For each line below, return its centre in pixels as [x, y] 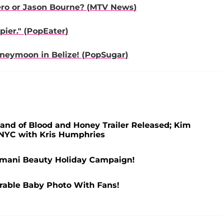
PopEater [46, 31]
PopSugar [105, 55]
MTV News [112, 7]
